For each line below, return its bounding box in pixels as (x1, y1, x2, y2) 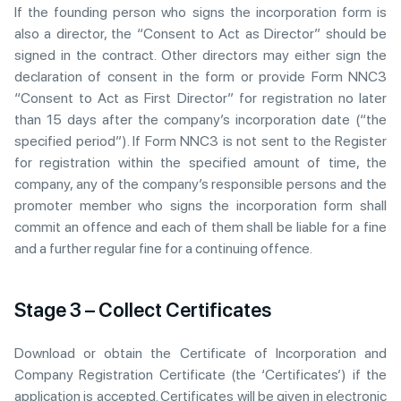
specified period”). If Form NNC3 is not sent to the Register (14, 132, 387, 149)
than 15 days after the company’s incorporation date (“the (14, 111, 387, 128)
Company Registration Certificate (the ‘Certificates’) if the (14, 366, 387, 383)
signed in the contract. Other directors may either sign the (14, 47, 387, 64)
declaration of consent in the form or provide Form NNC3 (14, 68, 387, 85)
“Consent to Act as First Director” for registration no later (14, 90, 387, 107)
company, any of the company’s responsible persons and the (14, 175, 387, 192)
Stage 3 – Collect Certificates (14, 298, 271, 321)
